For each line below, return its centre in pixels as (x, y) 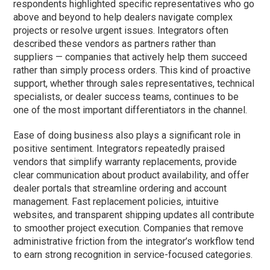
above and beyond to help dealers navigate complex (123, 17)
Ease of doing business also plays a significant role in (127, 135)
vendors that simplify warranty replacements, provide (125, 162)
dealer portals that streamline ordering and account (120, 188)
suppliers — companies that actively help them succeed (130, 57)
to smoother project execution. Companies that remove (129, 228)
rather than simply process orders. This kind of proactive (132, 70)
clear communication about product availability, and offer (131, 175)
